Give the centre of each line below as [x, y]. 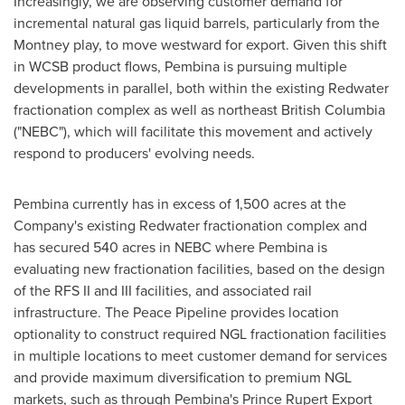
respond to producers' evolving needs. [134, 153]
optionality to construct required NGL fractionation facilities [200, 334]
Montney [42, 44]
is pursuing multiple [283, 66]
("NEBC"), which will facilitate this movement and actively [193, 131]
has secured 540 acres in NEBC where [136, 247]
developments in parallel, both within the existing [171, 88]
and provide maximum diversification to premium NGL [183, 377]
